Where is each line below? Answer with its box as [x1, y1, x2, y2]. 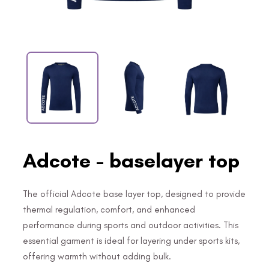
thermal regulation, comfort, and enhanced [23, 204, 195, 215]
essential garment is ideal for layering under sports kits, [23, 235, 240, 246]
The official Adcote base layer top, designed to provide [23, 188, 246, 199]
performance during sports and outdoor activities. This [23, 219, 238, 231]
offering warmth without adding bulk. [23, 250, 171, 262]
